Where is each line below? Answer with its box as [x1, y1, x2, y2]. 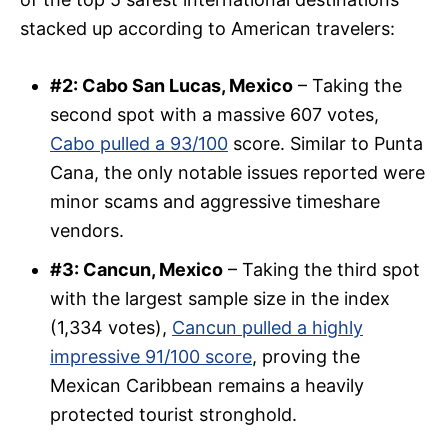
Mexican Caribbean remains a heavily [50, 375, 364, 397]
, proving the [252, 346, 360, 368]
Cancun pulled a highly [172, 317, 363, 339]
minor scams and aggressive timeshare [50, 191, 380, 213]
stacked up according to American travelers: [20, 18, 395, 40]
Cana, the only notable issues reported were [50, 162, 425, 184]
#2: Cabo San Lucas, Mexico [50, 75, 293, 97]
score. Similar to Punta [228, 133, 423, 155]
